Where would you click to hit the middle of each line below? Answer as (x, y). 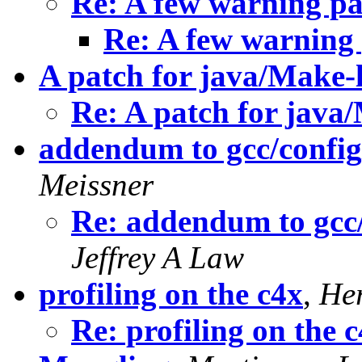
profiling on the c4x (171, 294)
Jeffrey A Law (158, 258)
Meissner (96, 185)
